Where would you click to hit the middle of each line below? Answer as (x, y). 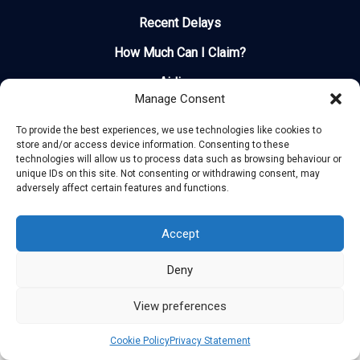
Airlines (180, 83)
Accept (180, 233)
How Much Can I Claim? (180, 53)
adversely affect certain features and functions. (123, 188)
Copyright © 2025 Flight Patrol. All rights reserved (180, 203)
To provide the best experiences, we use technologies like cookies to (169, 130)
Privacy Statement (210, 341)
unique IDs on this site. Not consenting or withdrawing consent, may (168, 174)
